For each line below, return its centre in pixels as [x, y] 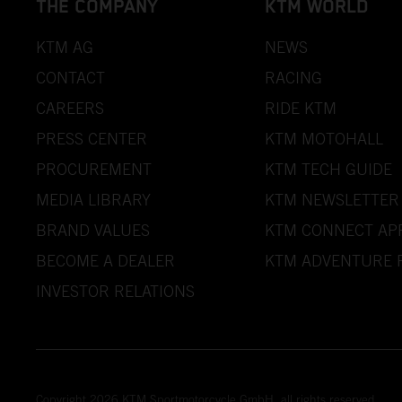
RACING [294, 77]
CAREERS [70, 108]
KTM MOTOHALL [324, 138]
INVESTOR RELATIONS [115, 291]
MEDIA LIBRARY [93, 199]
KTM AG [65, 47]
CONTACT [70, 77]
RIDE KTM [301, 108]
